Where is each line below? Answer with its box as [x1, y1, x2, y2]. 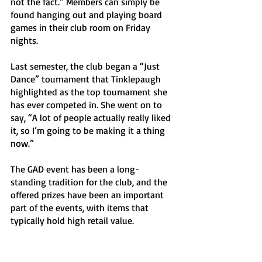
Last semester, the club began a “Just [11, 60, 162, 72]
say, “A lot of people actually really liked [11, 112, 173, 123]
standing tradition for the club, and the [11, 176, 170, 188]
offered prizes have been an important [11, 189, 166, 201]
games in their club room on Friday [11, 22, 153, 33]
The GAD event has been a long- [11, 163, 139, 175]
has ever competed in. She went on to [11, 99, 164, 111]
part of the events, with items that [11, 202, 151, 213]
